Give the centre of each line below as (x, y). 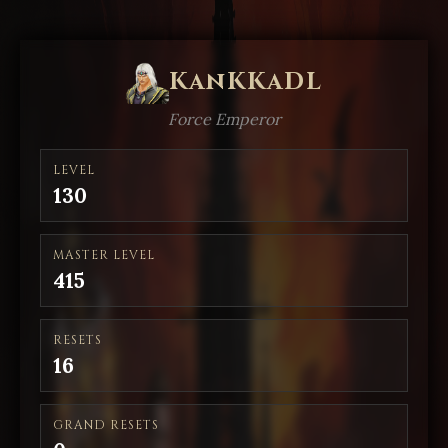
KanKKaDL (246, 82)
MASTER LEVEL (104, 255)
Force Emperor (224, 119)
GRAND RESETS (106, 425)
